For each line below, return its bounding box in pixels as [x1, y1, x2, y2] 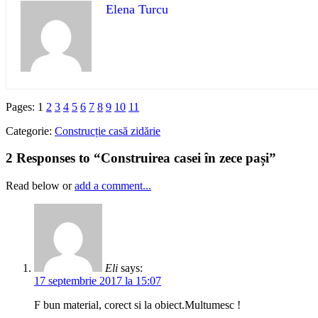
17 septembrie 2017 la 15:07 [34, 274, 161, 287]
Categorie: [6, 124, 55, 137]
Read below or [6, 179, 75, 192]
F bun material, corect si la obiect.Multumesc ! [34, 298, 241, 311]
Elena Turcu [106, 1, 168, 16]
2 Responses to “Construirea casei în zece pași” [6, 150, 276, 166]
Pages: [6, 100, 38, 113]
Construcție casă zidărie [55, 124, 160, 137]
